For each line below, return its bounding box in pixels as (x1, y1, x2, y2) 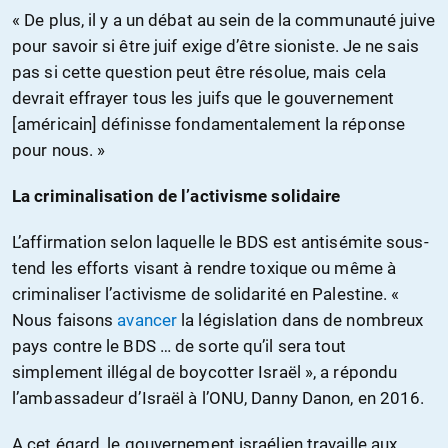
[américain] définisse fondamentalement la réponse (12, 113, 405, 134)
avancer (117, 309, 178, 330)
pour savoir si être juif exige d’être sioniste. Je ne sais (12, 35, 419, 56)
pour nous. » (12, 139, 106, 160)
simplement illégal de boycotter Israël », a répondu (12, 361, 398, 382)
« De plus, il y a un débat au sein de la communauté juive (12, 9, 435, 30)
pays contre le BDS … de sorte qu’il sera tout (12, 335, 347, 356)
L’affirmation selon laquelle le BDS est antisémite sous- (12, 231, 429, 252)
